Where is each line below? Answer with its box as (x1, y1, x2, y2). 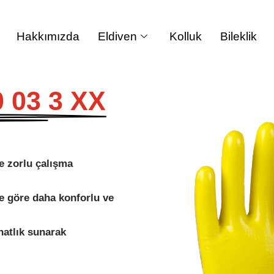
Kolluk (169, 30, 202, 43)
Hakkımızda (16, 30, 80, 43)
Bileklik (220, 30, 257, 43)
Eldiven (97, 30, 137, 43)
